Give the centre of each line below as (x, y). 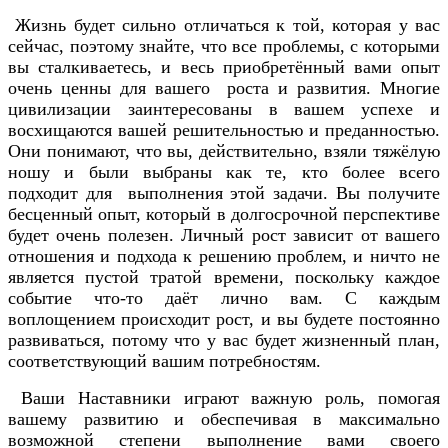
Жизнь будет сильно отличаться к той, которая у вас (224, 25)
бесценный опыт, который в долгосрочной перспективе (224, 214)
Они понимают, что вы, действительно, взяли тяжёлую (224, 151)
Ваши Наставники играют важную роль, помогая (224, 398)
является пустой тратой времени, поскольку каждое (224, 277)
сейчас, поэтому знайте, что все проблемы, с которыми (224, 46)
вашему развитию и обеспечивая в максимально (224, 419)
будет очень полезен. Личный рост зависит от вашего (224, 235)
